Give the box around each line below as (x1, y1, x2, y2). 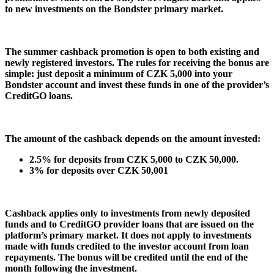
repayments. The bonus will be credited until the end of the (5, 251, 248, 262)
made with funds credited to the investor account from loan (5, 240, 249, 251)
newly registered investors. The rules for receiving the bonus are (5, 57, 269, 68)
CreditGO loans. (5, 90, 73, 101)
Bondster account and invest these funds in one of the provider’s (5, 79, 269, 90)
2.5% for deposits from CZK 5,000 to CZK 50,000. (29, 154, 239, 165)
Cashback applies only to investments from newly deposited (5, 207, 250, 218)
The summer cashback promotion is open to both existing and (5, 46, 259, 57)
